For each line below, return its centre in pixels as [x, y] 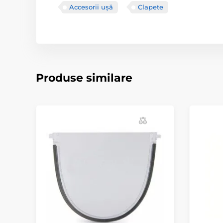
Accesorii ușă [91, 7]
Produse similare [84, 78]
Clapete [151, 7]
